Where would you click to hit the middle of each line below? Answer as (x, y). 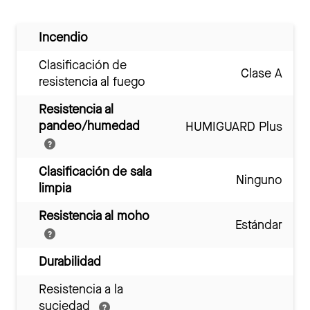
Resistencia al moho (94, 216)
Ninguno (259, 180)
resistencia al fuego (92, 82)
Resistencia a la (81, 290)
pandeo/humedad (89, 126)
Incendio (63, 38)
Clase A (262, 74)
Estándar (259, 225)
